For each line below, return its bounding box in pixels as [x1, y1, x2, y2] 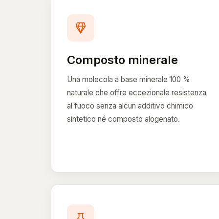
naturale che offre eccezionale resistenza [67, 88, 206, 97]
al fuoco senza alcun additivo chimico [67, 101, 193, 110]
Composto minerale [67, 52, 178, 67]
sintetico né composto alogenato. [67, 114, 180, 124]
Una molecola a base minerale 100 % [67, 74, 190, 84]
